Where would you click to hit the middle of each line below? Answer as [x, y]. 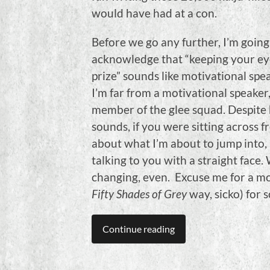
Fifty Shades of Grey [139, 194]
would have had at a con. [154, 13]
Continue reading [139, 229]
